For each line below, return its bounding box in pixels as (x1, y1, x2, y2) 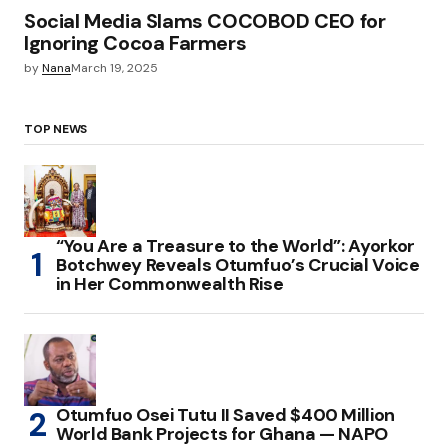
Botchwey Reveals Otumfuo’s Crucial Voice (56, 253, 420, 278)
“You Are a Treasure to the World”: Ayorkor (56, 234, 415, 259)
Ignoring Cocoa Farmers (24, 30, 247, 56)
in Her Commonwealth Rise (56, 272, 284, 297)
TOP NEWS (24, 121, 88, 138)
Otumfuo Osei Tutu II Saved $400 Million (56, 403, 395, 428)
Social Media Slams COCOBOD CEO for (24, 8, 386, 34)
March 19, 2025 (71, 60, 158, 76)
